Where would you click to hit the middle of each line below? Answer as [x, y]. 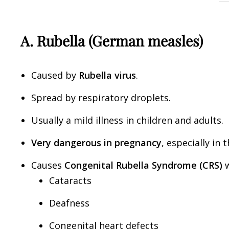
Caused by [55, 75]
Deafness [69, 203]
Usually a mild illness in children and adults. [127, 120]
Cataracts [70, 180]
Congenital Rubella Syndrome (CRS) [143, 165]
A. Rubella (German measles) [112, 41]
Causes [48, 165]
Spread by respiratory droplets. [101, 98]
